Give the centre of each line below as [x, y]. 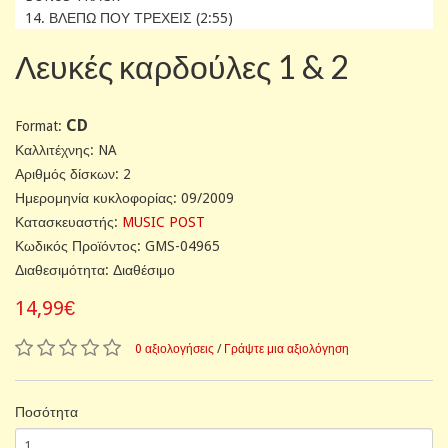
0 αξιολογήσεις [174, 348]
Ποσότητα [46, 411]
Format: [40, 125]
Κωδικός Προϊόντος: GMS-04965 [117, 245]
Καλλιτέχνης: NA [66, 149]
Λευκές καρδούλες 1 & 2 [182, 66]
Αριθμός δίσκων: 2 [73, 173]
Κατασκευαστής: [68, 221]
